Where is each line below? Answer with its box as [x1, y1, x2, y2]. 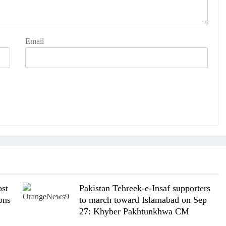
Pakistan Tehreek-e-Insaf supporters [79, 183, 210, 194]
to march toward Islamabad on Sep [79, 195, 207, 205]
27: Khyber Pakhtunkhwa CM [79, 206, 189, 217]
